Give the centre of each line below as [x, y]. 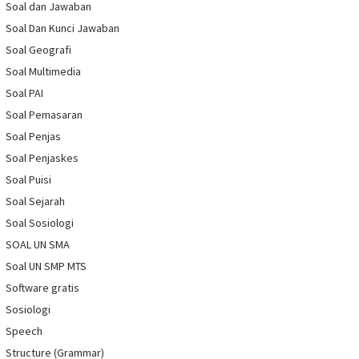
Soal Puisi [28, 180]
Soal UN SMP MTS [46, 266]
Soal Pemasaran [44, 115]
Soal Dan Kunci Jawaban [63, 28]
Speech [24, 331]
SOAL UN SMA [38, 245]
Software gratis [42, 288]
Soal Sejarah [35, 202]
